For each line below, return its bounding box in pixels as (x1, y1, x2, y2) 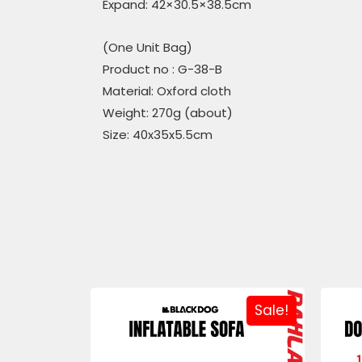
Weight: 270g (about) (103, 104, 233, 122)
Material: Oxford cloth (103, 82, 231, 100)
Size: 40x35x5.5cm (103, 126, 213, 144)
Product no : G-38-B (103, 61, 222, 78)
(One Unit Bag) (103, 39, 192, 57)
